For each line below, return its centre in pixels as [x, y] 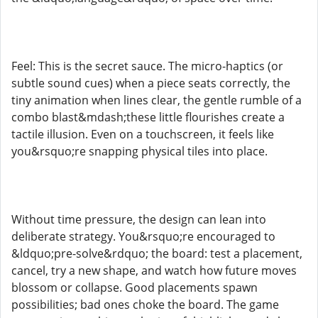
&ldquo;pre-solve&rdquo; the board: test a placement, [157, 253]
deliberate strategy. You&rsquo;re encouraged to [143, 236]
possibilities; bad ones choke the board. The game [145, 305]
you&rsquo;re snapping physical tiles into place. [139, 151]
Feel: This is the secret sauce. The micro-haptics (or [147, 66]
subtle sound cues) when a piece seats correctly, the [151, 83]
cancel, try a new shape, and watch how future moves [154, 270]
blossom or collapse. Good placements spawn [135, 287]
